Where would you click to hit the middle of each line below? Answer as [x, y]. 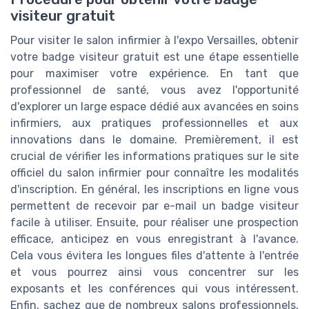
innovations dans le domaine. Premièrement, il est [154, 140]
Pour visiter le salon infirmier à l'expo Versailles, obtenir [154, 41]
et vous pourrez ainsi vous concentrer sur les [154, 272]
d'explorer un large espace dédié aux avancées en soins [154, 107]
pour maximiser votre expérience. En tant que [154, 74]
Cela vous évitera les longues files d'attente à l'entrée [154, 256]
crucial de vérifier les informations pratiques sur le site [154, 157]
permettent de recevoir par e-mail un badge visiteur [154, 206]
